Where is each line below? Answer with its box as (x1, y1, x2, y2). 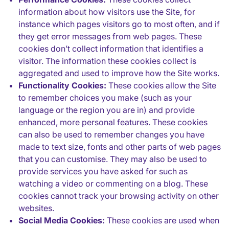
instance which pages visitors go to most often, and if (18, 19, 220, 29)
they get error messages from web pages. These (18, 31, 202, 41)
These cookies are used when (105, 215, 219, 225)
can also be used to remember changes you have (18, 129, 204, 140)
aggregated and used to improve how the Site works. (18, 68, 219, 78)
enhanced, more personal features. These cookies (18, 117, 208, 127)
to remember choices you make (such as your (18, 93, 192, 103)
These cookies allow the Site (106, 80, 216, 90)
